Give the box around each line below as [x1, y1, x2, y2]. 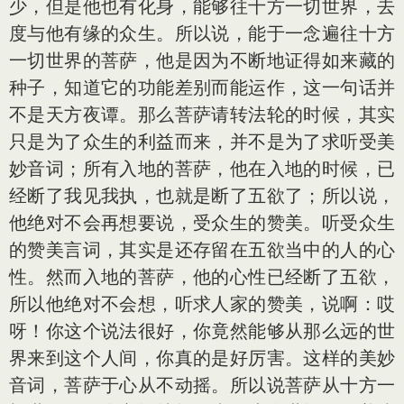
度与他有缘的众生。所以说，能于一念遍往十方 [9, 23, 395, 44]
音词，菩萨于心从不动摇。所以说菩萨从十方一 [9, 374, 395, 396]
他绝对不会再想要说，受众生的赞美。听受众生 [9, 212, 395, 234]
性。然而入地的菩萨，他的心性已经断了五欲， [9, 266, 395, 288]
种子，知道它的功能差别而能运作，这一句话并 [9, 77, 395, 98]
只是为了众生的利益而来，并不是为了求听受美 [9, 131, 395, 152]
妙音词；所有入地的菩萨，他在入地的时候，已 [9, 158, 395, 179]
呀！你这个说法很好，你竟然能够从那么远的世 [9, 320, 395, 342]
